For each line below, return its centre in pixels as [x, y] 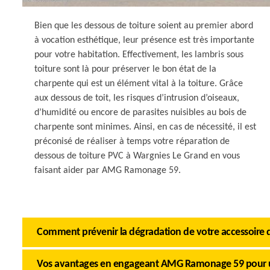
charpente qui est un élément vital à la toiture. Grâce [139, 84]
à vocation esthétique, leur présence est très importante [144, 40]
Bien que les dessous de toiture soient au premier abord [144, 26]
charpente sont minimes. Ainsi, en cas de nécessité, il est [145, 127]
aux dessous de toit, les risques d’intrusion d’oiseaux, [137, 98]
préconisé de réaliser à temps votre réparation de [132, 142]
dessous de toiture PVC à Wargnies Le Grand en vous [137, 156]
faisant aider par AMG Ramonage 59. [108, 171]
